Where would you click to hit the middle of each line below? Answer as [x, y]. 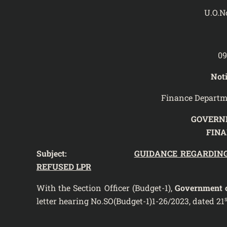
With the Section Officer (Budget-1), [106, 187]
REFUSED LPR [64, 166]
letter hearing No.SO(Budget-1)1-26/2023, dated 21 [130, 201]
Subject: [85, 153]
